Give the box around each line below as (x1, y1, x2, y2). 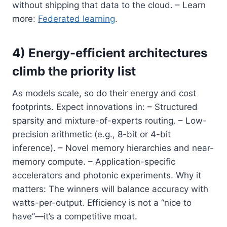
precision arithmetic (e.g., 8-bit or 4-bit (12, 129, 171, 139)
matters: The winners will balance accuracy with (12, 183, 208, 194)
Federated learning (38, 13, 115, 24)
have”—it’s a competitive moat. (12, 211, 137, 221)
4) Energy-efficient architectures (12, 45, 207, 60)
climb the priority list (12, 63, 136, 79)
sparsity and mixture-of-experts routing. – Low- (12, 115, 207, 126)
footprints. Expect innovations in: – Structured (12, 101, 198, 112)
